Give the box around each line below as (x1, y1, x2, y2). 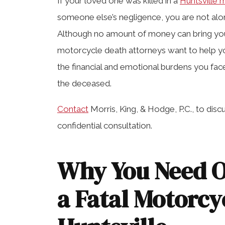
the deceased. (57, 78, 111, 88)
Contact (57, 103, 88, 114)
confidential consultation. (57, 120, 152, 131)
